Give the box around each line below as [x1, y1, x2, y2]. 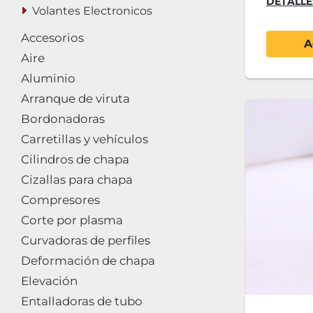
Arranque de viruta [21, 92, 130, 105]
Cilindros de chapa [21, 152, 129, 166]
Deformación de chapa [21, 254, 155, 268]
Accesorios [21, 31, 84, 45]
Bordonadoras [21, 112, 105, 126]
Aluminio [21, 71, 75, 85]
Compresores [21, 193, 100, 207]
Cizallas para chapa [21, 173, 133, 187]
